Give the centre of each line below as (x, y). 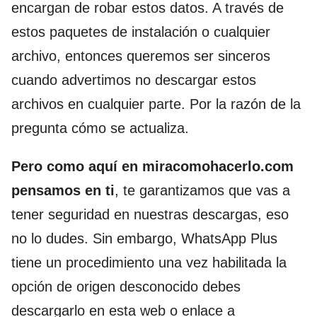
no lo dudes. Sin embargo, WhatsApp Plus (144, 238)
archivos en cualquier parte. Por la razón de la (156, 104)
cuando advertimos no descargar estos (134, 80)
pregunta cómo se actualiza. (100, 128)
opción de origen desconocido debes (126, 286)
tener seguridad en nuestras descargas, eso (150, 214)
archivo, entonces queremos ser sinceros (141, 56)
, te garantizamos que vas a (202, 190)
